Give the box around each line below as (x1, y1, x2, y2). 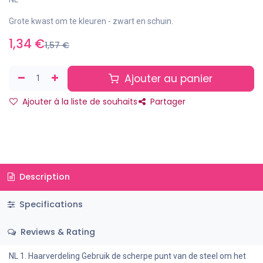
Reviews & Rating (18, 225, 95, 238)
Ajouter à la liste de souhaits (20, 95, 137, 107)
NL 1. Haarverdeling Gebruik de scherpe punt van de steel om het (9, 251, 246, 261)
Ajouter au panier (122, 71, 213, 86)
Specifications (16, 198, 83, 210)
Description (16, 171, 70, 183)
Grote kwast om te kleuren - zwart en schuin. (9, 16, 173, 26)
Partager (148, 95, 186, 107)
